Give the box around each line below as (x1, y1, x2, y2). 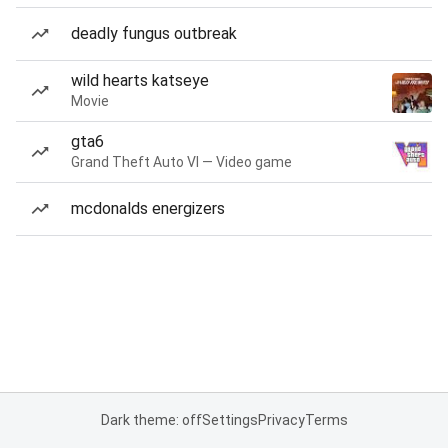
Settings (201, 412, 258, 428)
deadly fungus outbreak (71, 24, 237, 43)
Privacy (257, 412, 305, 428)
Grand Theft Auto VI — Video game (71, 154, 292, 170)
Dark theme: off (100, 412, 202, 428)
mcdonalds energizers (71, 199, 225, 218)
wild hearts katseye (71, 71, 209, 90)
